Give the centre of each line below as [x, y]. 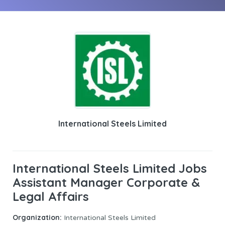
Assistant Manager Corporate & [106, 182]
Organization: [37, 218]
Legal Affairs [51, 196]
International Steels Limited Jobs [110, 168]
